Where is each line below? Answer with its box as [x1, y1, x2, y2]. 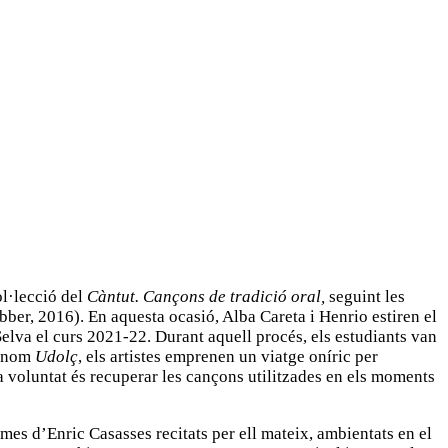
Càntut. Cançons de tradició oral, [87, 286, 329, 306]
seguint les [329, 286, 405, 306]
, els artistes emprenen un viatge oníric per [78, 346, 378, 366]
